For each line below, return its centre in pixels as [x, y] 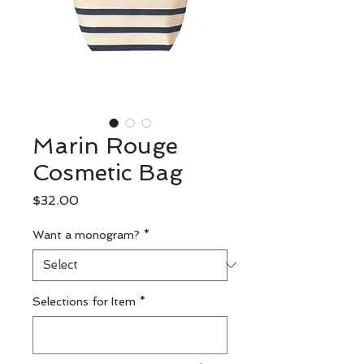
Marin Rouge [105, 145]
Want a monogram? [86, 234]
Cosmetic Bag [108, 172]
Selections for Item [84, 301]
